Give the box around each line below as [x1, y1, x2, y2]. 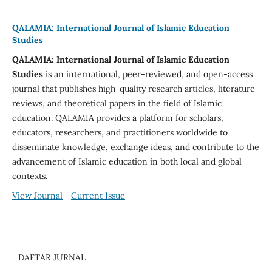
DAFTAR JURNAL [18, 251, 86, 263]
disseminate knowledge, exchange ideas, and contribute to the [12, 141, 259, 152]
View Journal [12, 189, 63, 201]
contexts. [12, 170, 47, 182]
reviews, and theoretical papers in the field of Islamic [12, 97, 222, 109]
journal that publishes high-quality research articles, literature [12, 83, 255, 94]
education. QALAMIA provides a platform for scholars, [12, 112, 223, 123]
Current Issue [70, 189, 125, 201]
